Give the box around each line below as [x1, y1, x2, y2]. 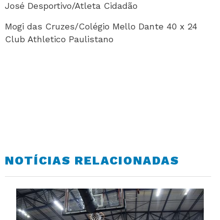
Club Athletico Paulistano [5, 34, 113, 44]
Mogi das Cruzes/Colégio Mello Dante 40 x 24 [5, 21, 197, 31]
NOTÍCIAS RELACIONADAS [5, 154, 179, 167]
